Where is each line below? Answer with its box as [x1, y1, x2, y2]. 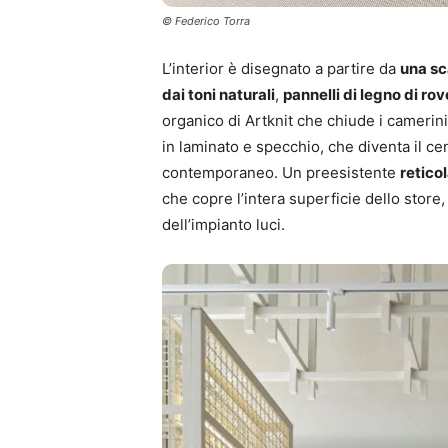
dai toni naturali [162, 85, 275, 105]
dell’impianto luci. [162, 215, 285, 235]
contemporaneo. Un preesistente [162, 163, 400, 183]
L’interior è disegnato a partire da [162, 59, 400, 79]
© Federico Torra [162, 14, 250, 29]
